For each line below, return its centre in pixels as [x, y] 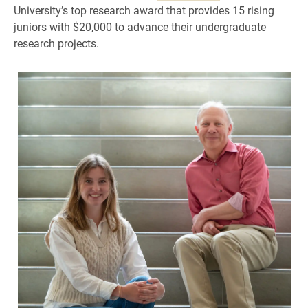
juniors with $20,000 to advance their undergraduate [140, 27]
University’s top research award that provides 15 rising [144, 10]
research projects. [56, 43]
